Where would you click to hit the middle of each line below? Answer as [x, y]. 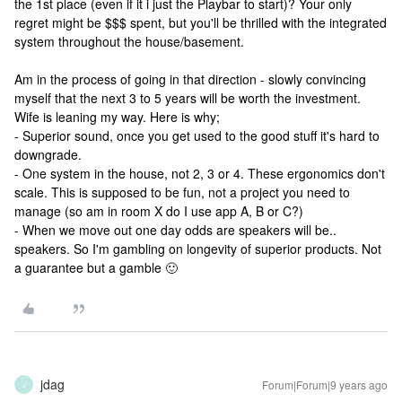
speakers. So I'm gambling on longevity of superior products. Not [198, 249]
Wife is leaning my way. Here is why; [117, 117]
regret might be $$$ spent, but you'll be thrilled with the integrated [201, 22]
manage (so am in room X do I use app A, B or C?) [159, 211]
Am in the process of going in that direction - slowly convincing [190, 79]
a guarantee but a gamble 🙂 [96, 267]
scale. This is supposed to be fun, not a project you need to [182, 192]
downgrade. [48, 154]
